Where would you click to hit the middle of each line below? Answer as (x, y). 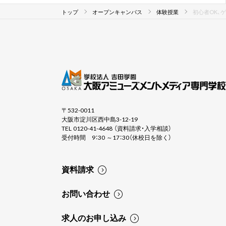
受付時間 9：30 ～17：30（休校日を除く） (117, 137)
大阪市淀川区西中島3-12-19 (100, 119)
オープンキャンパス (117, 12)
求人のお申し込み (94, 217)
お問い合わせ (86, 193)
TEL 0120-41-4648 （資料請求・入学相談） (117, 128)
